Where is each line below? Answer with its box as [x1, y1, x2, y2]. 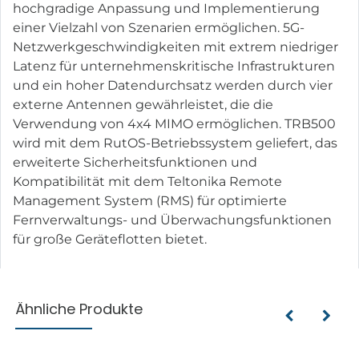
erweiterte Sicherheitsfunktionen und [13, 154, 257, 170]
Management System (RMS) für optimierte [13, 192, 287, 208]
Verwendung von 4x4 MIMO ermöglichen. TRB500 [13, 115, 336, 131]
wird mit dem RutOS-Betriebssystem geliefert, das [13, 135, 337, 151]
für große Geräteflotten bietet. [13, 231, 207, 247]
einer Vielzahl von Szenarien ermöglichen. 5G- [13, 19, 305, 35]
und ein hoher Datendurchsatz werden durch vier [13, 77, 333, 93]
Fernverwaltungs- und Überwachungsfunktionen [13, 212, 332, 228]
